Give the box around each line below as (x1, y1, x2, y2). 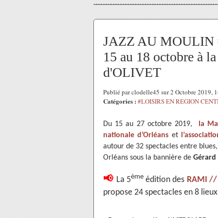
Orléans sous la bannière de (103, 154, 193, 162)
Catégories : (103, 96, 136, 106)
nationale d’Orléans (103, 131, 169, 139)
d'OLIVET (103, 65, 161, 80)
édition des (144, 175, 187, 184)
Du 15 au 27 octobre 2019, (103, 120, 199, 128)
